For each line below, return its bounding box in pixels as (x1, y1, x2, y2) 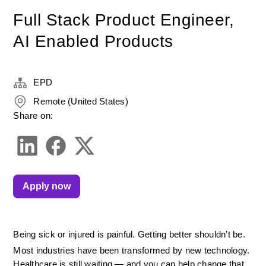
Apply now (23, 181, 71, 191)
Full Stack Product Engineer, (13, 11, 235, 29)
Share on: (13, 110, 53, 121)
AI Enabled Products (13, 32, 173, 50)
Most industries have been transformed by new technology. (13, 246, 250, 255)
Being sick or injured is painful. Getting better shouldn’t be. (13, 230, 245, 239)
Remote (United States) (33, 96, 128, 106)
